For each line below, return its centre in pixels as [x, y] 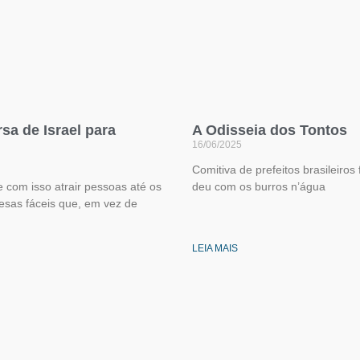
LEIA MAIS [215, 249]
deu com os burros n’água [259, 187]
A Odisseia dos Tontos [270, 131]
